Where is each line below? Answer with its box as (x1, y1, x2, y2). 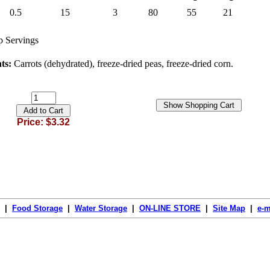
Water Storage (75, 204, 127, 213)
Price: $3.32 (17, 117, 70, 127)
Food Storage (12, 204, 63, 213)
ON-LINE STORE (139, 204, 201, 213)
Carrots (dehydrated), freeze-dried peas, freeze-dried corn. (14, 58, 233, 69)
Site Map (213, 204, 245, 213)
